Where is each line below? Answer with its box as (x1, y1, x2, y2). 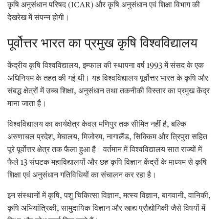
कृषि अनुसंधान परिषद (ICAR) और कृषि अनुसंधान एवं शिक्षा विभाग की (7, 1, 200, 9)
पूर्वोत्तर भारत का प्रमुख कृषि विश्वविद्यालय (7, 37, 197, 51)
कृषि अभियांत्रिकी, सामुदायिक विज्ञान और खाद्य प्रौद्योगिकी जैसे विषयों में (7, 205, 205, 213)
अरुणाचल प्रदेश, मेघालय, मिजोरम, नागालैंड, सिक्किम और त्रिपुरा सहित (7, 133, 207, 142)
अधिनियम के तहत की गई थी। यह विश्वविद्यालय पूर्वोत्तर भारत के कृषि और (7, 75, 208, 83)
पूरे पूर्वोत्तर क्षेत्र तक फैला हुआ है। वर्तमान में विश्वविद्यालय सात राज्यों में (7, 146, 202, 154)
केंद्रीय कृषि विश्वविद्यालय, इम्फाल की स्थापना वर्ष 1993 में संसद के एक (7, 62, 204, 70)
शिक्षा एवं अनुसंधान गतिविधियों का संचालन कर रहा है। (7, 172, 156, 180)
